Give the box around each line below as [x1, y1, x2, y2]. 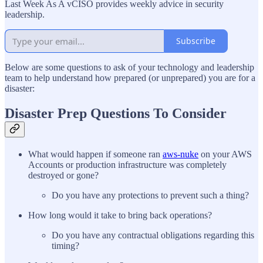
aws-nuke [163, 149, 198, 159]
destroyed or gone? [28, 170, 99, 180]
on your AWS [198, 149, 252, 159]
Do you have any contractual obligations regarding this [52, 230, 254, 240]
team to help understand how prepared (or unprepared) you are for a [5, 72, 255, 83]
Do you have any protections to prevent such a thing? [52, 190, 249, 200]
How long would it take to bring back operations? [28, 210, 212, 220]
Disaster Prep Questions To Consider [5, 105, 227, 121]
